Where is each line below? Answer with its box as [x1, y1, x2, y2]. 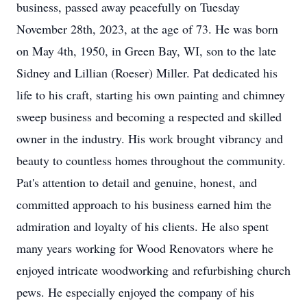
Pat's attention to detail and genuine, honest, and [16, 174, 257, 191]
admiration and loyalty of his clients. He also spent [16, 218, 269, 234]
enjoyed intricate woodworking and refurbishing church [16, 262, 291, 278]
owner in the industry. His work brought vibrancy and [16, 130, 283, 147]
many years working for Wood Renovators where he [16, 240, 273, 256]
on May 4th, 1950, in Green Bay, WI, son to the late [16, 42, 276, 59]
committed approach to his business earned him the [16, 196, 271, 212]
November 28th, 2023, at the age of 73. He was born [16, 21, 278, 37]
